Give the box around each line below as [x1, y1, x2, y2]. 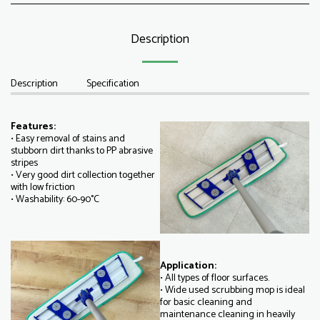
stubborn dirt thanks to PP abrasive [11, 143, 153, 159]
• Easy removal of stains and [11, 131, 125, 147]
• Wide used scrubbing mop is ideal [160, 282, 305, 299]
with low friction [11, 179, 75, 196]
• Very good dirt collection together [11, 167, 155, 184]
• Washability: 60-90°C [11, 191, 99, 208]
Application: [160, 258, 219, 274]
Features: [11, 119, 56, 135]
